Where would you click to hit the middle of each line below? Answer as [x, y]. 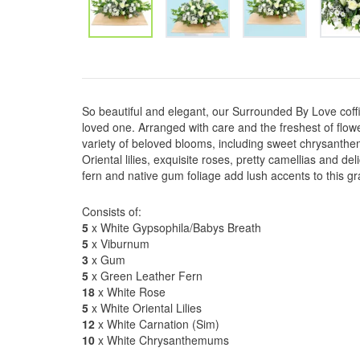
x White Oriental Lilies [145, 308]
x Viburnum [119, 243]
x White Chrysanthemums [162, 340]
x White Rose [130, 292]
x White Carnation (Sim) [157, 324]
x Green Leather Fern [145, 276]
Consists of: [112, 211]
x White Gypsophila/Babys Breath [175, 227]
